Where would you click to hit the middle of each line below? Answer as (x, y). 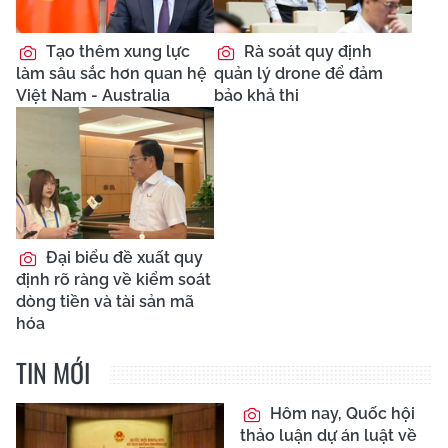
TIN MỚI (53, 373)
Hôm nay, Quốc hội (340, 414)
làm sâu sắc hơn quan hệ (111, 74)
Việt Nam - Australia (93, 96)
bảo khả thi (256, 96)
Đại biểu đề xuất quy (122, 258)
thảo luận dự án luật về (328, 436)
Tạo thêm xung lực (116, 52)
